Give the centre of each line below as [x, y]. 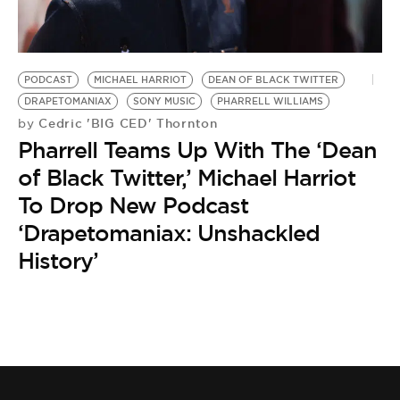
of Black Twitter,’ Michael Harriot [187, 178]
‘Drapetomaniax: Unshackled [169, 233]
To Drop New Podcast [133, 205]
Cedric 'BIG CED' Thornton [126, 123]
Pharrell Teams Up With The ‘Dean [197, 150]
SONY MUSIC [164, 101]
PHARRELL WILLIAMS [270, 101]
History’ [58, 261]
